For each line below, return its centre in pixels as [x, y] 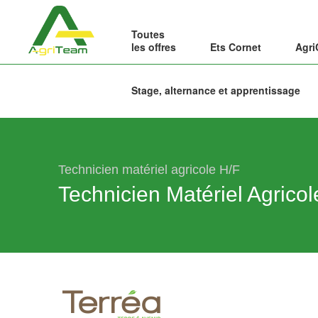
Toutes [148, 34]
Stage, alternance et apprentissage [215, 90]
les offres [153, 47]
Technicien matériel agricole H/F [149, 170]
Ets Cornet [235, 47]
